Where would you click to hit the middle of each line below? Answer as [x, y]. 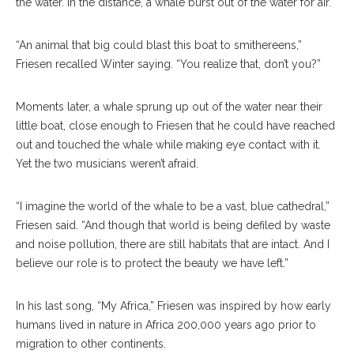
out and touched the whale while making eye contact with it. [168, 145]
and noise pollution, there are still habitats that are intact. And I [173, 245]
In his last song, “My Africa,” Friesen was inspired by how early [173, 306]
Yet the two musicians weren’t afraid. [107, 164]
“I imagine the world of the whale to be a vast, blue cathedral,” [173, 207]
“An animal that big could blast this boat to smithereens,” [159, 45]
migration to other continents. [91, 344]
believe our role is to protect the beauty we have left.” [152, 264]
